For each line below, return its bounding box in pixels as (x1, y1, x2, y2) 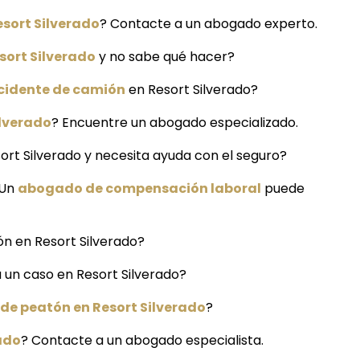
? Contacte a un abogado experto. (100, 14, 317, 34)
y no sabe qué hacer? (96, 47, 235, 67)
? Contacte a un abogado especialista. (21, 331, 264, 350)
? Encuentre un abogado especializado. (51, 113, 298, 133)
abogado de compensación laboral (18, 179, 261, 198)
